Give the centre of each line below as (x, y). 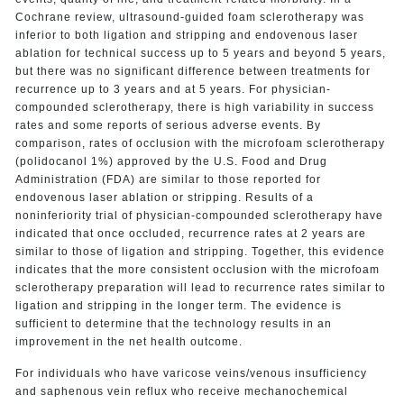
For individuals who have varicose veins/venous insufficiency (191, 373)
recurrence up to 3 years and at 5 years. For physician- (173, 89)
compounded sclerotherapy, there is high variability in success (194, 107)
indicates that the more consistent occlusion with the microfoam (197, 269)
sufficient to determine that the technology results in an (173, 323)
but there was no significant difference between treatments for (193, 71)
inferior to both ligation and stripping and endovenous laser (186, 35)
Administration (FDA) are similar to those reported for (168, 179)
